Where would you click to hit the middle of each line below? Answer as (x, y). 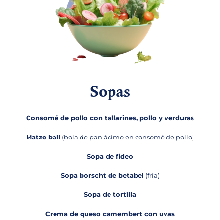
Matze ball (43, 137)
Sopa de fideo (110, 156)
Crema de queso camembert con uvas (110, 214)
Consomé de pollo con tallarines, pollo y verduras (110, 118)
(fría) (151, 176)
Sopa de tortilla (110, 195)
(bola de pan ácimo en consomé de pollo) (127, 137)
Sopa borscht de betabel (102, 176)
